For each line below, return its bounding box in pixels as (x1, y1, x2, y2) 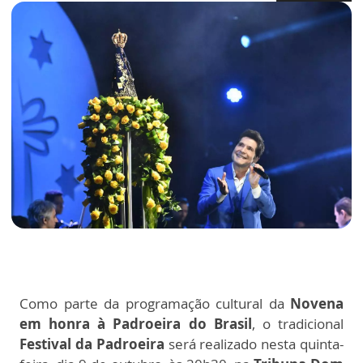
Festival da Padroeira (19, 335, 164, 354)
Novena (284, 294, 344, 314)
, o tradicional (251, 314, 344, 334)
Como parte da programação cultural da (19, 294, 284, 314)
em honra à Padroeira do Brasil (19, 314, 252, 334)
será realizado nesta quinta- (164, 335, 344, 354)
